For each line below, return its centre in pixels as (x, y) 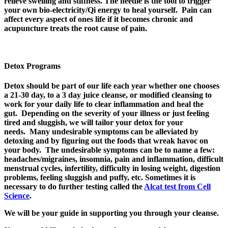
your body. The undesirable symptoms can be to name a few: (109, 150)
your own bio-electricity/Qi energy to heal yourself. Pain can (108, 10)
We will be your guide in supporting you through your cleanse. (111, 213)
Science (17, 195)
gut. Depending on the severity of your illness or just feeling (107, 113)
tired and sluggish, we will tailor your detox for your (94, 122)
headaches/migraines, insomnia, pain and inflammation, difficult (114, 159)
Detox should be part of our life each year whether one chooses (112, 85)
